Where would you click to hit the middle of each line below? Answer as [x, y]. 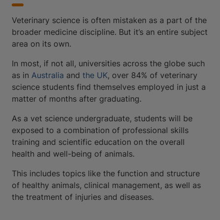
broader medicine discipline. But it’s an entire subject [110, 32]
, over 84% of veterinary [152, 75]
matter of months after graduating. [78, 98]
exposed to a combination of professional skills [100, 130]
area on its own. [43, 43]
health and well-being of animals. [74, 153]
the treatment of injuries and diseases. [83, 197]
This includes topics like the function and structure [106, 173]
